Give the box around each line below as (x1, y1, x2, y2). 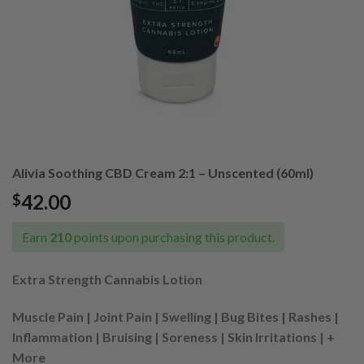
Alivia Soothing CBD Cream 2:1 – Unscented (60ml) (12, 165, 314, 181)
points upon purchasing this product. (71, 229, 275, 245)
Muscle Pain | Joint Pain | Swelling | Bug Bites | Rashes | (12, 308, 339, 324)
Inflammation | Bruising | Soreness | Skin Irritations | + (12, 328, 335, 344)
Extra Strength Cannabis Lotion (12, 271, 202, 287)
